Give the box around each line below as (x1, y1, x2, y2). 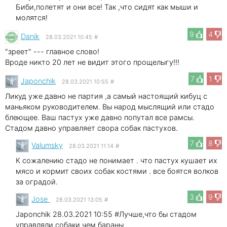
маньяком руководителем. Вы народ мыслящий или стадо (5, 102, 214, 111)
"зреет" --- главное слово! (5, 47, 99, 56)
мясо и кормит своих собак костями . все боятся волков (16, 166, 219, 175)
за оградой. (16, 177, 58, 186)
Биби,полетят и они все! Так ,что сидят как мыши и (16, 2, 199, 11)
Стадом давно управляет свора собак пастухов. (5, 123, 178, 132)
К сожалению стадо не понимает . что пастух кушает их (16, 156, 218, 165)
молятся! (16, 13, 48, 22)
